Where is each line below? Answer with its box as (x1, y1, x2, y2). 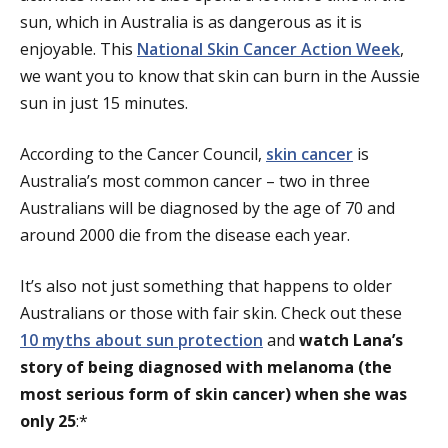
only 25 (20, 410, 76, 433)
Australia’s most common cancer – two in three (20, 170, 370, 193)
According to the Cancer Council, (20, 143, 266, 166)
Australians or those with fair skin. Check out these (20, 302, 402, 325)
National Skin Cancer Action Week (137, 38, 400, 61)
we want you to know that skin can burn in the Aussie (20, 65, 420, 88)
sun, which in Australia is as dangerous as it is (20, 11, 362, 34)
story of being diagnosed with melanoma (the (20, 356, 392, 379)
